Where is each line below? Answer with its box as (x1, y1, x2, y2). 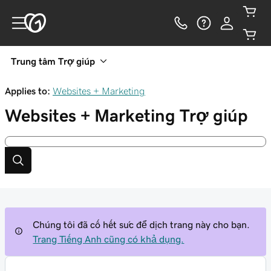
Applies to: (5, 86, 50, 96)
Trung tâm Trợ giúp (11, 56, 95, 66)
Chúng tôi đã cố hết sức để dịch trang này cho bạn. (33, 220, 250, 229)
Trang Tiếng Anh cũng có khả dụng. (33, 234, 184, 244)
